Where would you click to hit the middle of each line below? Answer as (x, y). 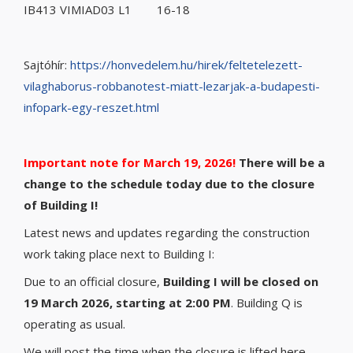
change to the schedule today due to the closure (169, 184)
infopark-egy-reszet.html (91, 108)
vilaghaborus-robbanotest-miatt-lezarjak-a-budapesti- (172, 86)
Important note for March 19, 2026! (130, 163)
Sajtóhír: (47, 65)
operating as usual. (74, 324)
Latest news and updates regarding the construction (167, 233)
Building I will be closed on (241, 282)
